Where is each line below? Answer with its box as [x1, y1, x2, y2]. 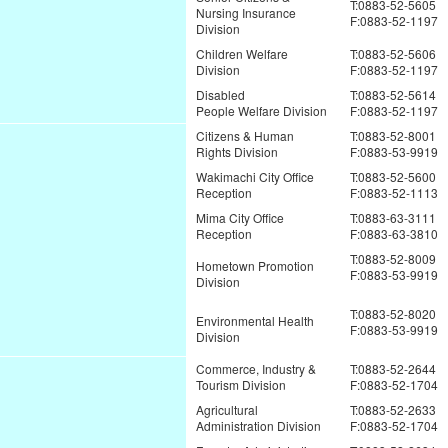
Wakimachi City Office [196, 168, 314, 186]
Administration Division [196, 417, 321, 435]
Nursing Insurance [196, 4, 296, 22]
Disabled [196, 86, 245, 104]
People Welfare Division [196, 102, 327, 120]
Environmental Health [196, 312, 314, 330]
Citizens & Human [196, 127, 294, 145]
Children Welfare [196, 45, 288, 63]
